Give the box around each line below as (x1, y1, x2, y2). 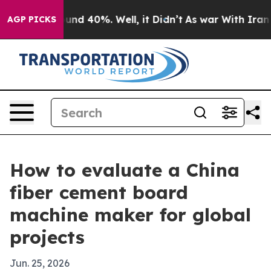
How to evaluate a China (10, 158, 240, 181)
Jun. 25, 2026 (10, 257, 70, 269)
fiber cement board (10, 181, 188, 204)
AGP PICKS (7, 14, 56, 25)
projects (10, 226, 85, 249)
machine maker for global (10, 203, 251, 226)
